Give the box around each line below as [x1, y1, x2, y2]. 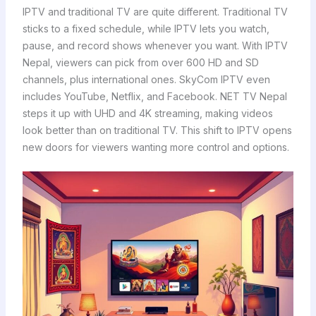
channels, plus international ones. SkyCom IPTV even [22, 73, 270, 85]
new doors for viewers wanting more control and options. [22, 140, 289, 153]
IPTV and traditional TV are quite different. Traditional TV [22, 5, 288, 18]
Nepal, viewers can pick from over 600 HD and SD [22, 56, 259, 68]
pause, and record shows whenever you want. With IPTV [22, 39, 288, 51]
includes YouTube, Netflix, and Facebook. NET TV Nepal [22, 90, 287, 102]
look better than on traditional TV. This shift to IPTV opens [22, 123, 292, 136]
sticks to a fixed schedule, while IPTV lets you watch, [22, 22, 269, 35]
